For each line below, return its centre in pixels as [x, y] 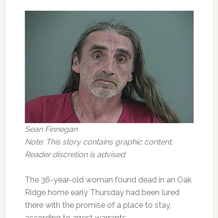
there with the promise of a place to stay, [98, 205]
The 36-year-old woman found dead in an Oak [108, 180]
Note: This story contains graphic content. [99, 142]
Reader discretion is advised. [75, 155]
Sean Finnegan [51, 129]
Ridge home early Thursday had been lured [102, 193]
